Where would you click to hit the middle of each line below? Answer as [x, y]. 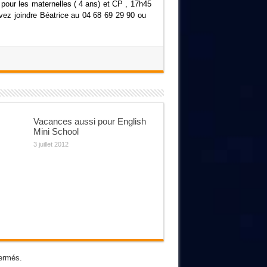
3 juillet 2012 [51, 144]
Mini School [56, 131]
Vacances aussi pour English [89, 121]
